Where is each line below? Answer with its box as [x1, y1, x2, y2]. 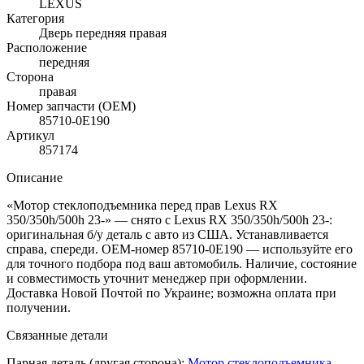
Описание [6, 170, 63, 184]
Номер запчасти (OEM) [6, 98, 136, 113]
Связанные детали [6, 327, 108, 342]
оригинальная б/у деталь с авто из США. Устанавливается [6, 227, 328, 241]
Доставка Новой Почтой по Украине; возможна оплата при [6, 285, 336, 300]
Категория [6, 11, 64, 25]
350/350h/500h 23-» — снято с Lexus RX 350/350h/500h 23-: [6, 212, 332, 227]
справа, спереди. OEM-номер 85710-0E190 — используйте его [6, 241, 353, 256]
